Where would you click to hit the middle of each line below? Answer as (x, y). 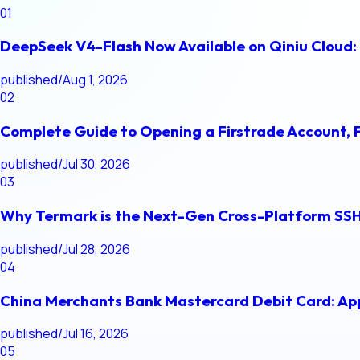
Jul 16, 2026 (96, 334)
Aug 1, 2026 (95, 79)
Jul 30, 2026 (96, 164)
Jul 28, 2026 (96, 249)
